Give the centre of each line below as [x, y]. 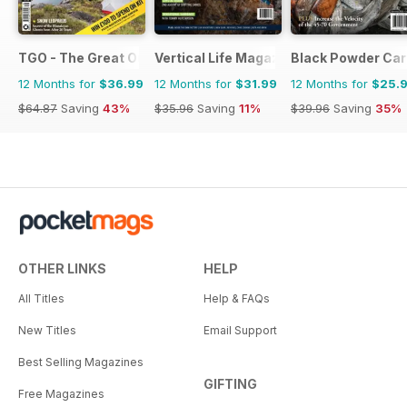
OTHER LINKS [62, 268]
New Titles [47, 330]
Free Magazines [61, 393]
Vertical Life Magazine [227, 57]
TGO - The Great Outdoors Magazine [137, 57]
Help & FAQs [237, 298]
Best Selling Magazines [81, 362]
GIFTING [230, 383]
